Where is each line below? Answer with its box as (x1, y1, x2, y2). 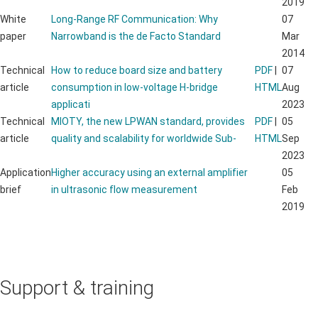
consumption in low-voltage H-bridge (51, 81, 218, 93)
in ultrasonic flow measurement (51, 183, 197, 195)
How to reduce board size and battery (51, 64, 222, 76)
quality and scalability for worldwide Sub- (51, 132, 236, 144)
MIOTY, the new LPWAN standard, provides (51, 115, 245, 127)
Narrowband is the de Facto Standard (51, 30, 221, 42)
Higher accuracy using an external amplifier (51, 166, 248, 178)
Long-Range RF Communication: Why (51, 13, 218, 25)
